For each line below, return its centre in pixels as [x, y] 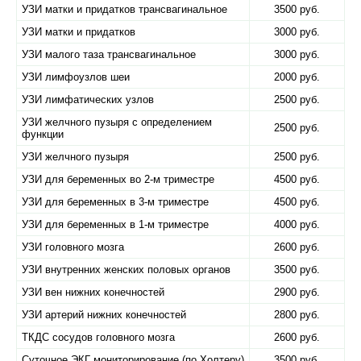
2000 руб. [297, 77]
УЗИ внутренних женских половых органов [126, 270]
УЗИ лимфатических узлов [88, 100]
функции [43, 134]
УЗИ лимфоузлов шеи [76, 77]
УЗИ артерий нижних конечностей [104, 315]
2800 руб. [297, 315]
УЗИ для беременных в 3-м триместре [115, 202]
